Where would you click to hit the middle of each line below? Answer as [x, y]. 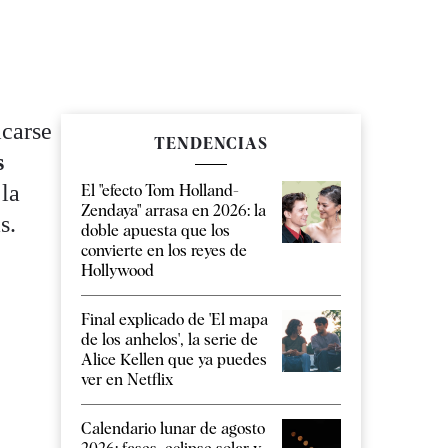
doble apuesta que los [155, 231]
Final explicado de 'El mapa [174, 320]
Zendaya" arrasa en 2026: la [173, 211]
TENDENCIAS [211, 144]
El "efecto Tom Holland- [160, 191]
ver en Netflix [127, 380]
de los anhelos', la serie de [169, 340]
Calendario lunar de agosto [173, 429]
